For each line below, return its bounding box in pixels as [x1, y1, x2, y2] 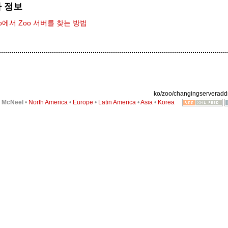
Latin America [98, 99, 136, 106]
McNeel [1, 99, 23, 106]
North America [28, 99, 68, 106]
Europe [72, 99, 93, 106]
